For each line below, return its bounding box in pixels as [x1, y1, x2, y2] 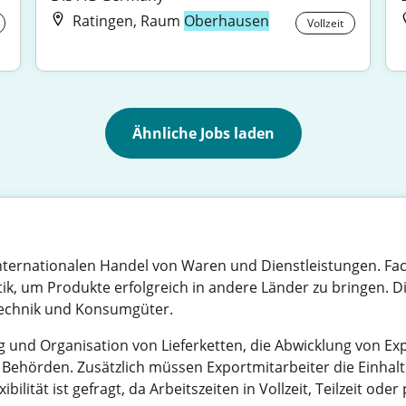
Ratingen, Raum [72, 11, 185, 31]
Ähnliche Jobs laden [131, 123, 275, 143]
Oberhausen [184, 11, 270, 31]
